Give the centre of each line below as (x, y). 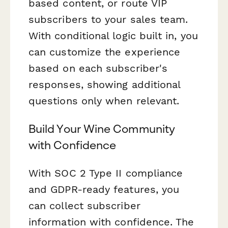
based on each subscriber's (98, 68)
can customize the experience (105, 52)
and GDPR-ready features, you (104, 189)
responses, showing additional (105, 84)
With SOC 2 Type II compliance (106, 173)
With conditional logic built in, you (113, 35)
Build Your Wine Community (102, 129)
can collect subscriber (84, 205)
